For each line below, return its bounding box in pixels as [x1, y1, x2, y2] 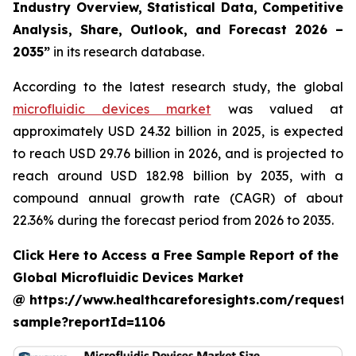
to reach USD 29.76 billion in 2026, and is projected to [13, 145, 343, 161]
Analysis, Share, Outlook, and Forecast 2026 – [13, 21, 343, 37]
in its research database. [50, 44, 204, 60]
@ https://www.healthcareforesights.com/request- [13, 292, 352, 308]
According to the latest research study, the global [13, 79, 343, 95]
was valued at [211, 101, 344, 117]
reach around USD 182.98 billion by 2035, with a [13, 168, 343, 184]
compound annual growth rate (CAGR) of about [13, 190, 343, 206]
